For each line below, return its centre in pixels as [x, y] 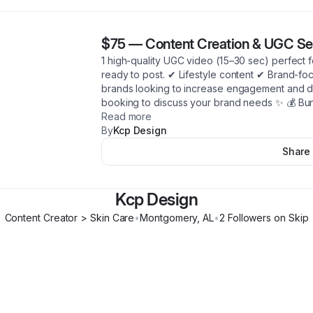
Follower [246, 218]
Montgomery [169, 218]
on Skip [290, 218]
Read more [127, 116]
